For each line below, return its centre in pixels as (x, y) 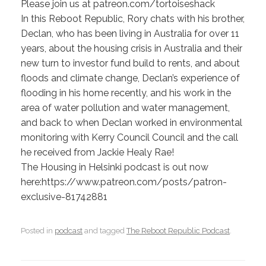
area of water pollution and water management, (125, 107)
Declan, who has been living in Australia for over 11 (130, 33)
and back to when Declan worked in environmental (132, 122)
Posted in (38, 231)
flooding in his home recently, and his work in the (126, 93)
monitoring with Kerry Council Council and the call (129, 137)
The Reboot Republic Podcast (178, 231)
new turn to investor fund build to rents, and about (130, 63)
